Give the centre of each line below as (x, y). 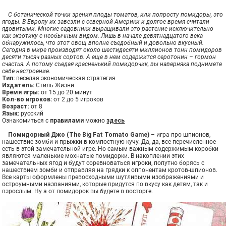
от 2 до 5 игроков (78, 100)
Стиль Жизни (54, 86)
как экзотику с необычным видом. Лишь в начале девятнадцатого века (103, 36)
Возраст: (16, 107)
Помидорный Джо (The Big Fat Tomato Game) (79, 135)
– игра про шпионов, (180, 135)
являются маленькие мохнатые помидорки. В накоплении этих (93, 156)
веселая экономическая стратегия (65, 78)
